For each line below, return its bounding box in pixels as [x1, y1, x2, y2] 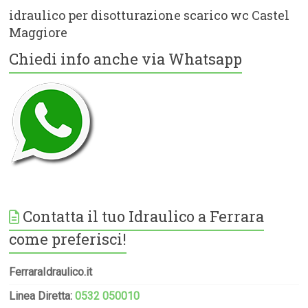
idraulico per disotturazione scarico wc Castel [9, 6, 290, 23]
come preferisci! [9, 228, 127, 249]
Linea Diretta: [9, 289, 76, 302]
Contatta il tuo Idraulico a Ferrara [23, 206, 265, 226]
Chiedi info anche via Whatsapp [9, 48, 243, 69]
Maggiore [9, 23, 68, 41]
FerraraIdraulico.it [9, 265, 93, 278]
